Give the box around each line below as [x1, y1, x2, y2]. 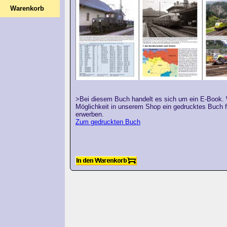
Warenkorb [10, 5, 44, 12]
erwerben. [75, 110, 104, 118]
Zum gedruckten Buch [75, 118, 140, 126]
